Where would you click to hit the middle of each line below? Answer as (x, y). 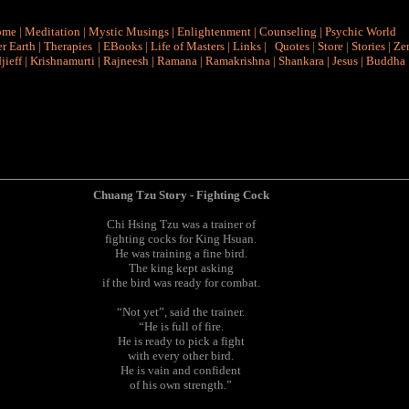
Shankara (301, 61)
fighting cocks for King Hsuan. (181, 239)
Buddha (386, 61)
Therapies (68, 46)
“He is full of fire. (181, 326)
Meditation (52, 31)
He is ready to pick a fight (181, 341)
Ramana (177, 61)
